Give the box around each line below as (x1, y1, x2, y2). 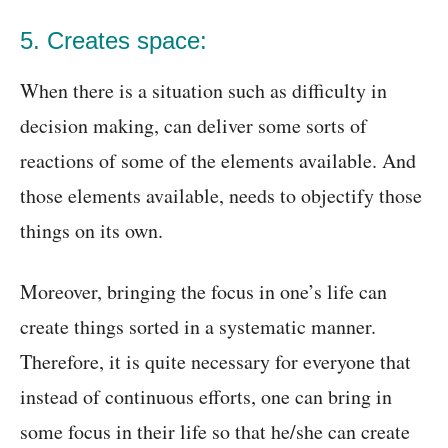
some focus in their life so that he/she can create (20, 418, 410, 446)
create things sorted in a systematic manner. (20, 313, 376, 341)
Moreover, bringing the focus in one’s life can (20, 278, 387, 306)
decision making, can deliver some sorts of (20, 112, 367, 140)
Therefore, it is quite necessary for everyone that (20, 348, 411, 376)
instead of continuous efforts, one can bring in (20, 383, 392, 411)
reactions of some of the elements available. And (20, 147, 416, 175)
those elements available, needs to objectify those (20, 182, 422, 210)
